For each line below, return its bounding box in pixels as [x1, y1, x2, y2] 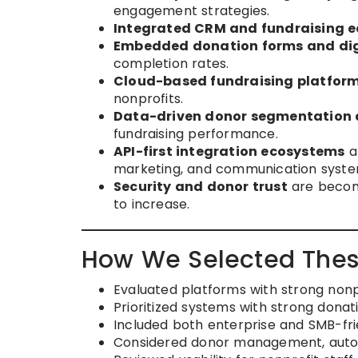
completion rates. [113, 54, 229, 73]
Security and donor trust [113, 177, 288, 196]
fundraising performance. [113, 124, 278, 143]
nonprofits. [113, 89, 184, 108]
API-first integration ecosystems [113, 141, 345, 161]
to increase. [113, 194, 190, 213]
